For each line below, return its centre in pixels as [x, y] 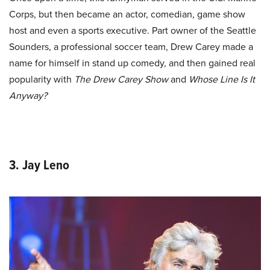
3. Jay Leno [39, 165]
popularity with [42, 80]
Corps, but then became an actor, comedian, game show [127, 14]
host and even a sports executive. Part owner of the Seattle [133, 31]
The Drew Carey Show [122, 80]
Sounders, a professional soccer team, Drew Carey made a [131, 47]
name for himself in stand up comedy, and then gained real [132, 63]
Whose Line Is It [222, 80]
